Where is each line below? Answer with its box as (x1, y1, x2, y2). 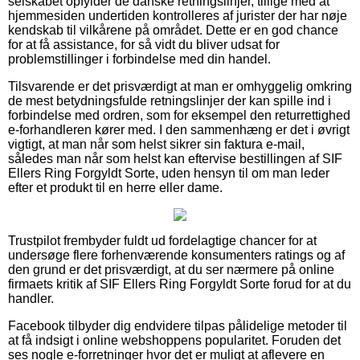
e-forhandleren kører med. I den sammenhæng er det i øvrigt (8, 122, 350, 137)
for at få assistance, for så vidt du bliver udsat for (8, 37, 280, 51)
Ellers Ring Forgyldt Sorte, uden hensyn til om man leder (8, 166, 329, 180)
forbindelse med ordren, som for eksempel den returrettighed (8, 108, 350, 122)
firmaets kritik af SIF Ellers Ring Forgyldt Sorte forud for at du (8, 276, 351, 291)
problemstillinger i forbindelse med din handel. (8, 51, 271, 66)
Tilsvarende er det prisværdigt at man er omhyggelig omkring (8, 79, 352, 93)
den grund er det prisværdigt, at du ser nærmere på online (8, 262, 334, 276)
